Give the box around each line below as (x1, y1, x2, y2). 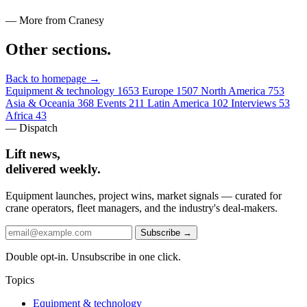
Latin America (147, 97, 209, 109)
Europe (142, 84, 173, 97)
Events (97, 97, 126, 109)
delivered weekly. (5, 162, 101, 177)
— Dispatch (5, 121, 58, 134)
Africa (5, 109, 33, 121)
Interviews (231, 97, 276, 109)
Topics (5, 274, 34, 286)
